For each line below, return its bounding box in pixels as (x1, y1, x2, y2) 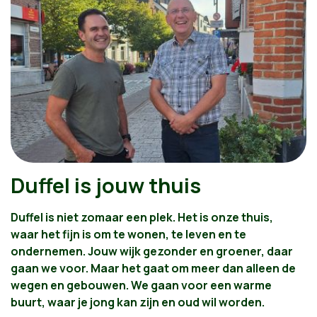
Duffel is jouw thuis (11, 171, 201, 200)
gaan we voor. (11, 260, 91, 276)
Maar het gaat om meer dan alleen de (91, 260, 296, 276)
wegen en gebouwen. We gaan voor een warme (11, 277, 272, 293)
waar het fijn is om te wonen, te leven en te (11, 226, 246, 242)
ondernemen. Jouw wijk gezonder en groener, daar (11, 243, 293, 259)
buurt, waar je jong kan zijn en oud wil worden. (11, 294, 265, 310)
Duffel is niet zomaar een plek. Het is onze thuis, (11, 209, 273, 225)
